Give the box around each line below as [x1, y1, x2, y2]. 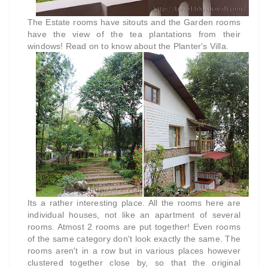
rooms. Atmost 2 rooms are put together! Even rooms [28, 221, 240, 232]
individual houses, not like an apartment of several [28, 209, 240, 220]
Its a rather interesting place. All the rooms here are [28, 197, 240, 208]
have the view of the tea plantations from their [28, 29, 240, 39]
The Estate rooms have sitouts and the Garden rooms [28, 17, 240, 27]
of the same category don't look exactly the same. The [28, 233, 240, 243]
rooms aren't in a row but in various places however [28, 245, 240, 255]
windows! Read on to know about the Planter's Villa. [28, 41, 229, 51]
